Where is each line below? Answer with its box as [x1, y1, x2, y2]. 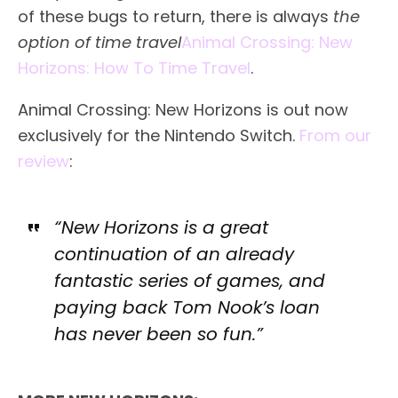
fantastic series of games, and [53, 267, 325, 293]
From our [299, 123, 371, 147]
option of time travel [18, 30, 181, 53]
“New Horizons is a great [53, 214, 268, 240]
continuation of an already [53, 241, 294, 267]
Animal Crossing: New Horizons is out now [18, 98, 348, 121]
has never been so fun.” [53, 321, 263, 346]
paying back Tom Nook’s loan [53, 294, 320, 320]
